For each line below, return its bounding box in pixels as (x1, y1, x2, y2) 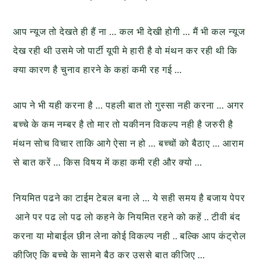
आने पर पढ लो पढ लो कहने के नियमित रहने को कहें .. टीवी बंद (13, 211, 241, 223)
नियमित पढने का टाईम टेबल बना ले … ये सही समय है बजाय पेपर (13, 192, 246, 204)
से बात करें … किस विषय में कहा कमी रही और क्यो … (13, 156, 203, 168)
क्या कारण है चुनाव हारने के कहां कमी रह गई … (13, 64, 183, 75)
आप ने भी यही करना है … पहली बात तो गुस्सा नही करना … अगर (13, 99, 245, 111)
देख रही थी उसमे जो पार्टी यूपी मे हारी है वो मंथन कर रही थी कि (13, 45, 238, 56)
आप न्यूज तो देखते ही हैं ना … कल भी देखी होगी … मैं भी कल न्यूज (13, 26, 246, 37)
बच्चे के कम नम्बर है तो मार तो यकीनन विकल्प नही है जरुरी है (13, 118, 234, 130)
